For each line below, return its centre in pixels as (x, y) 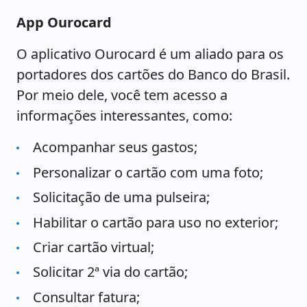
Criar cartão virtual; (94, 247)
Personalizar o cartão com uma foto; (148, 172)
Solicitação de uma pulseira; (121, 197)
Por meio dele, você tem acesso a (122, 95)
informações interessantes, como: (124, 116)
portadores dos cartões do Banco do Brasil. (153, 75)
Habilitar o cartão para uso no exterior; (156, 222)
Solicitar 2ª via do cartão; (110, 272)
